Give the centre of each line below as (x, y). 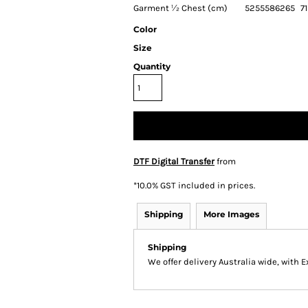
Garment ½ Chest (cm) (180, 8)
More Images (231, 214)
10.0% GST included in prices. (196, 185)
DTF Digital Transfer (174, 161)
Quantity (152, 66)
